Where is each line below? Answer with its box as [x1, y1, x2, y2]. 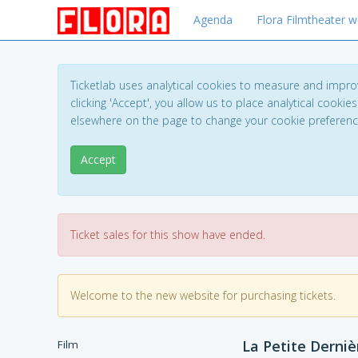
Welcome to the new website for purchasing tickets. [70, 288, 336, 303]
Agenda [193, 12, 233, 27]
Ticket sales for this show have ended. [70, 227, 265, 242]
